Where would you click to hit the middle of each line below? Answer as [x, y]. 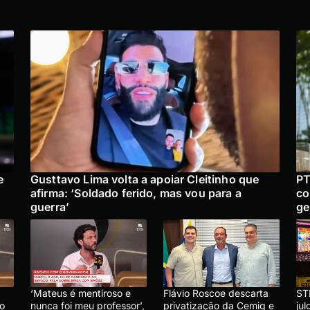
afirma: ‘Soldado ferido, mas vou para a [136, 193]
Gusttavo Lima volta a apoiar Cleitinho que [145, 180]
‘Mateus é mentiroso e [81, 293]
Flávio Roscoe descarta [216, 293]
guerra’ [50, 207]
